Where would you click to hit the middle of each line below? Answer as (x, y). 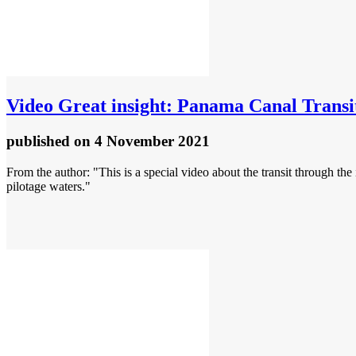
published (40, 141)
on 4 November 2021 (142, 141)
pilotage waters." (48, 186)
